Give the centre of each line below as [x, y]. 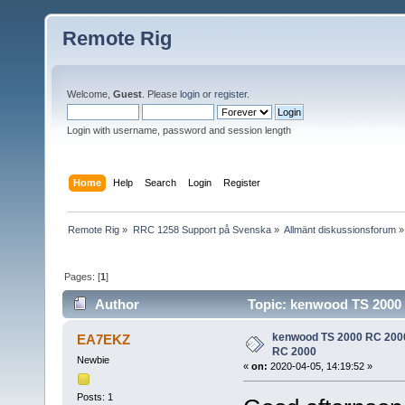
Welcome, [90, 94]
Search [161, 182]
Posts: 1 [94, 396]
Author [118, 305]
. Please [161, 94]
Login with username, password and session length [179, 130]
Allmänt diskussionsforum [339, 229]
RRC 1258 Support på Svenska [202, 229]
